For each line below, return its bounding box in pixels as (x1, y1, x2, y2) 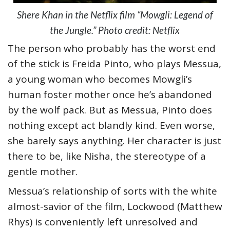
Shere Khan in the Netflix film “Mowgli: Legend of (16, 8, 213, 21)
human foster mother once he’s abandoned (8, 87, 212, 101)
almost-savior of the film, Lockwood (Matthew (8, 199, 222, 213)
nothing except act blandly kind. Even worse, (8, 118, 215, 132)
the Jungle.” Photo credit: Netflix (50, 24, 180, 36)
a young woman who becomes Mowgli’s (8, 72, 192, 86)
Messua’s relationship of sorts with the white (8, 184, 217, 198)
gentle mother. (8, 164, 78, 178)
